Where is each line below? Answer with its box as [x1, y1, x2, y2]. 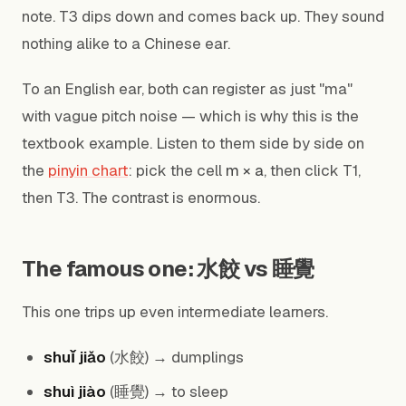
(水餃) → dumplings [106, 347, 244, 367]
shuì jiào [43, 382, 106, 401]
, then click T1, [264, 160, 361, 180]
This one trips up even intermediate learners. [22, 302, 328, 322]
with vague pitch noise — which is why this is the [22, 106, 359, 126]
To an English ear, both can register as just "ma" [22, 79, 353, 99]
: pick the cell [128, 160, 226, 180]
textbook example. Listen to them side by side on [22, 133, 364, 153]
